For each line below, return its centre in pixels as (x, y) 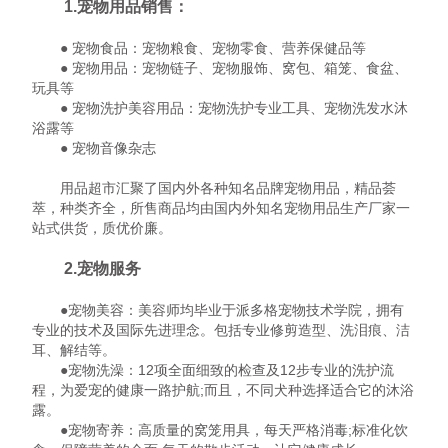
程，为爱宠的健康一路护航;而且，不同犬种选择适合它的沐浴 (223, 391)
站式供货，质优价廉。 (102, 229)
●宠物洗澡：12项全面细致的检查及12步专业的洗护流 (213, 371)
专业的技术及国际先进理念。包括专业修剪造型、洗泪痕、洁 (221, 331)
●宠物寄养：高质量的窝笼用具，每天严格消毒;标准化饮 (220, 431)
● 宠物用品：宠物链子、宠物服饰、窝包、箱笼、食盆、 (220, 69)
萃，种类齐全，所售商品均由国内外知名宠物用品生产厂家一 (221, 209)
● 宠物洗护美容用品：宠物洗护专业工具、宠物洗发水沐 (220, 109)
